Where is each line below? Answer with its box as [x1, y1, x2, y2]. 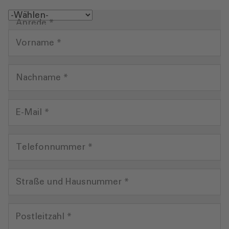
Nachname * [16, 74, 68, 83]
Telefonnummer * [16, 143, 93, 152]
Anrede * [16, 19, 54, 28]
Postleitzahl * [16, 213, 72, 222]
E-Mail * [16, 108, 49, 118]
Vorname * [16, 39, 61, 48]
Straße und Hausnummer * [16, 178, 129, 187]
